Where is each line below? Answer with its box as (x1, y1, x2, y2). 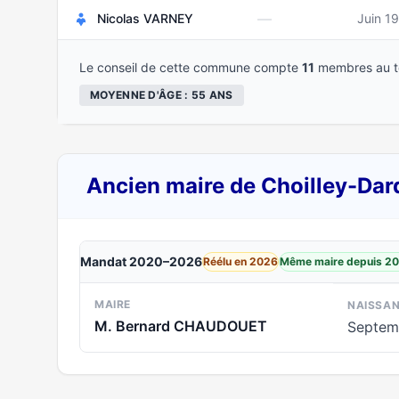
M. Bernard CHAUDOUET (94, 317, 267, 335)
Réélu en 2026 (203, 255, 278, 268)
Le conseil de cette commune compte (79, 60, 302, 75)
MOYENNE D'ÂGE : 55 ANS (90, 88, 233, 102)
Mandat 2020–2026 (80, 254, 202, 269)
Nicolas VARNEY (97, 11, 193, 26)
